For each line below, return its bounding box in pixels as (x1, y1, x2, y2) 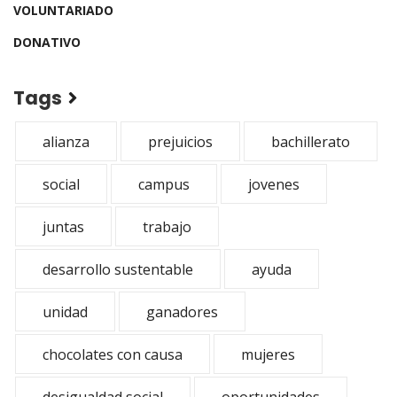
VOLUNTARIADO (13, 2, 113, 19)
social (43, 175, 80, 194)
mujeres (241, 345, 295, 364)
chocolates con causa (43, 345, 183, 364)
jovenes (248, 175, 300, 194)
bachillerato (271, 132, 350, 152)
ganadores (146, 302, 218, 322)
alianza (43, 132, 90, 152)
